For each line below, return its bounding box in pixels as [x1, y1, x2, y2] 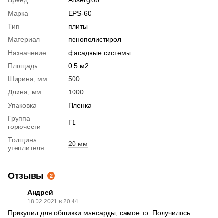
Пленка [68, 101, 91, 109]
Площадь [8, 61, 37, 70]
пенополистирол [68, 35, 121, 43]
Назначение [8, 48, 46, 56]
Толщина [8, 135, 37, 144]
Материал [8, 35, 40, 43]
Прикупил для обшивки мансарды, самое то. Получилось [8, 208, 190, 217]
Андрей [27, 188, 53, 196]
